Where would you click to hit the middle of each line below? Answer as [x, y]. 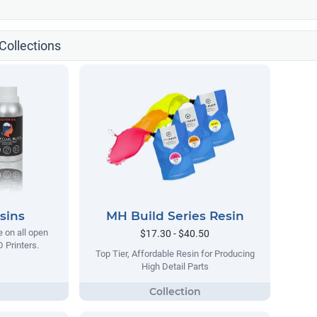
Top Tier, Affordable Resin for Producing [175, 253]
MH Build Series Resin [175, 215]
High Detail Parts [175, 266]
